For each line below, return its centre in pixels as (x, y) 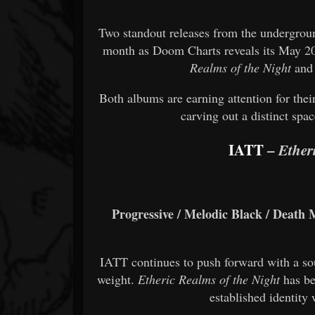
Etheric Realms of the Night (209, 279)
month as (128, 50)
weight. (118, 279)
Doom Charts (187, 50)
